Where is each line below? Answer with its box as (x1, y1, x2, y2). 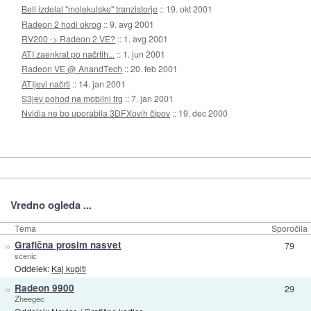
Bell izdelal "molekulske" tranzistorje (22, 3, 158, 15)
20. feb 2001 (131, 62, 178, 75)
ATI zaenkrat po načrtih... (22, 47, 115, 60)
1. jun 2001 (123, 47, 166, 60)
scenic (14, 249, 37, 261)
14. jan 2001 (78, 77, 126, 90)
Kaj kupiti (51, 262, 86, 275)
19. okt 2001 (166, 3, 213, 15)
